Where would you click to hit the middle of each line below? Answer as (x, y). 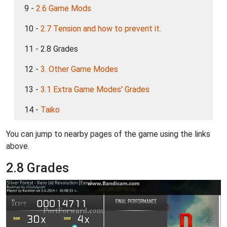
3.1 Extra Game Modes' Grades (95, 89)
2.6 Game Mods (64, 8)
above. (18, 146)
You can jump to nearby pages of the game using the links (108, 134)
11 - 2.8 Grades (51, 49)
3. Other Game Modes (79, 69)
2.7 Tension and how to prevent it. (101, 29)
